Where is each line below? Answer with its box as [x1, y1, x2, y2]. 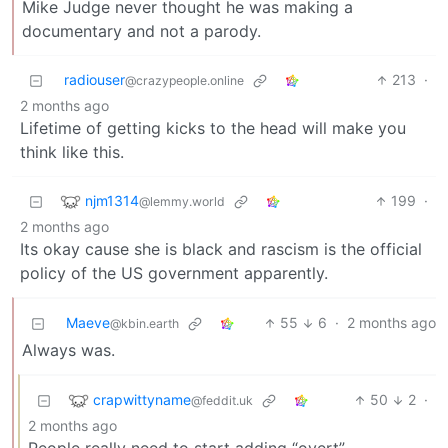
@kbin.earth [110, 316, 179, 332]
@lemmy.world [139, 193, 225, 209]
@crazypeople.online [125, 73, 244, 89]
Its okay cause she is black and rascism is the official [20, 239, 422, 260]
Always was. [22, 340, 115, 361]
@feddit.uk [191, 392, 253, 408]
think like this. [20, 142, 124, 163]
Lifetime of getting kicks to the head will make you [20, 118, 406, 139]
